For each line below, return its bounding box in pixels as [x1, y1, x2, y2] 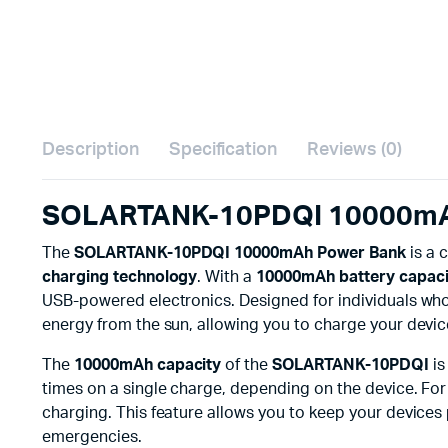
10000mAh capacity [73, 357, 222, 373]
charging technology [42, 269, 198, 285]
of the [221, 357, 273, 373]
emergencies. [42, 429, 142, 445]
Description [42, 141, 139, 159]
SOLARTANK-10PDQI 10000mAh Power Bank [73, 245, 406, 261]
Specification [168, 141, 278, 159]
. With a [197, 269, 257, 285]
